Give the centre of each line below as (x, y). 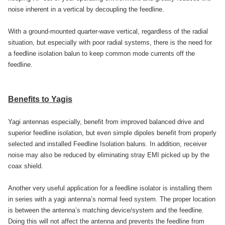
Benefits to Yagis (40, 99)
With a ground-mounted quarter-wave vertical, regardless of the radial (108, 32)
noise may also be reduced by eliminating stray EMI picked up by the (109, 155)
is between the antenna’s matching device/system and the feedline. (106, 210)
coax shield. (26, 166)
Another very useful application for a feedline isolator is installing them (110, 188)
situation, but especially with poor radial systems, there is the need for (110, 43)
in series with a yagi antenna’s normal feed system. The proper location (112, 199)
